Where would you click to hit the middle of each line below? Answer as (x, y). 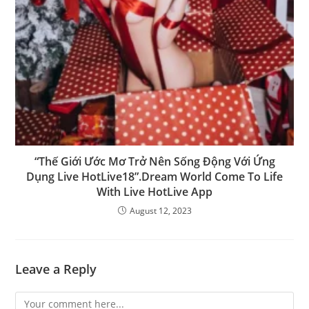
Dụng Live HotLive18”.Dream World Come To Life (154, 176)
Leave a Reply (56, 269)
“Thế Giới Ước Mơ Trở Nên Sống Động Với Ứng (154, 161)
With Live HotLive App (154, 191)
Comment (37, 299)
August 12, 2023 (160, 210)
